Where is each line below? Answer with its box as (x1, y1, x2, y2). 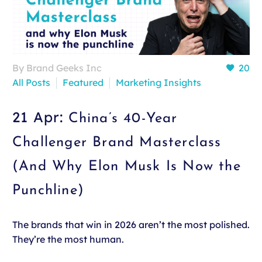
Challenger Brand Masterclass (12, 135, 222, 150)
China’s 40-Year (68, 111, 178, 126)
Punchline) (12, 183, 84, 198)
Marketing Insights (116, 76, 201, 88)
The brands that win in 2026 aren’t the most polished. (12, 218, 250, 230)
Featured (63, 76, 104, 88)
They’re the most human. (12, 233, 124, 245)
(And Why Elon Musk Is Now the (12, 159, 241, 174)
